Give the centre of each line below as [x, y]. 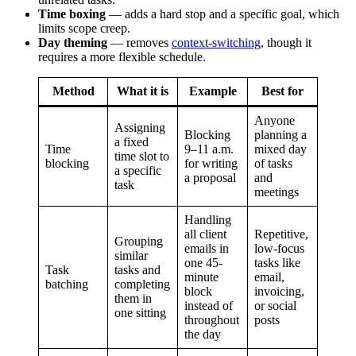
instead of [209, 305]
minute [201, 277]
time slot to [142, 156]
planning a [281, 134]
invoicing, [279, 291]
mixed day [281, 149]
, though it [286, 42]
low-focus [279, 248]
